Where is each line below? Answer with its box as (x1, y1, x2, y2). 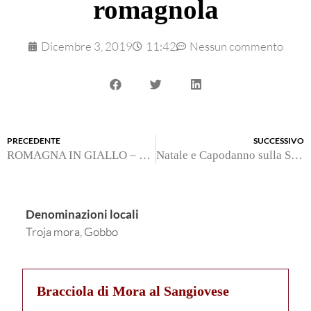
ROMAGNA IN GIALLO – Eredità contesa (139, 149, 151, 162)
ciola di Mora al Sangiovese (65, 283, 229, 299)
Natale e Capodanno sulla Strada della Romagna (290, 149, 303, 162)
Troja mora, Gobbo (26, 224, 118, 239)
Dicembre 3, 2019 (41, 39, 133, 54)
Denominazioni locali (26, 207, 139, 222)
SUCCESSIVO (253, 135, 304, 146)
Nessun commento (190, 39, 283, 54)
